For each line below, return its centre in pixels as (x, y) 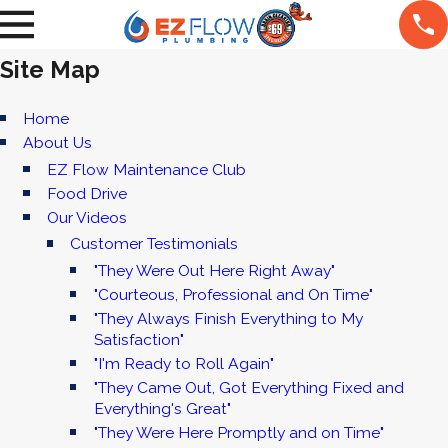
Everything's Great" (162, 409)
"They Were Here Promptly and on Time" (238, 433)
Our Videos (86, 217)
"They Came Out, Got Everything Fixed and (248, 388)
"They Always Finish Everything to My (228, 318)
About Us (58, 143)
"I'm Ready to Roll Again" (183, 363)
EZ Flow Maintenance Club (146, 169)
